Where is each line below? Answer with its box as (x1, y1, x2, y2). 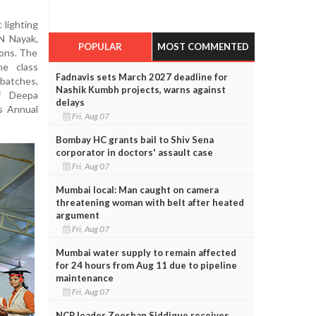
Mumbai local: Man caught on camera (55, 183, 219, 195)
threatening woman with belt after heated (55, 196, 244, 208)
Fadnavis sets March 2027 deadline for (55, 71, 228, 83)
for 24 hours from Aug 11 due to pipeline (55, 259, 237, 271)
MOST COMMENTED (157, 40, 250, 52)
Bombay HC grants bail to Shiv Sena (55, 133, 214, 145)
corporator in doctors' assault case (55, 146, 213, 158)
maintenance (55, 272, 114, 284)
